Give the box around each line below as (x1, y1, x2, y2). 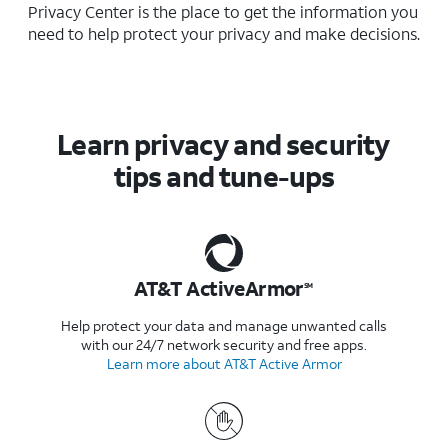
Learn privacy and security (57, 126, 390, 164)
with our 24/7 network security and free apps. (81, 335, 367, 355)
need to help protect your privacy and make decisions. (28, 23, 420, 45)
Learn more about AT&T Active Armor (106, 354, 342, 374)
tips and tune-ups (113, 158, 335, 196)
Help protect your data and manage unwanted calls (61, 316, 387, 336)
